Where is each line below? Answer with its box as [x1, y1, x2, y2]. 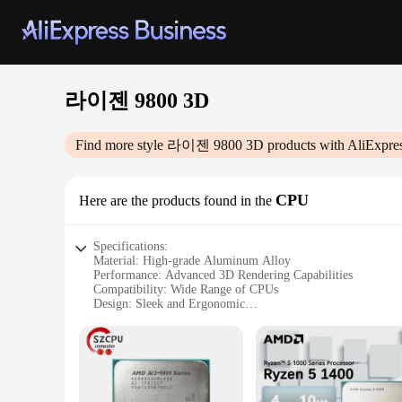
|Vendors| [93, 369, 139, 382]
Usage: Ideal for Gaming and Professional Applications [93, 311, 373, 325]
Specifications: [93, 240, 168, 253]
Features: [93, 354, 139, 368]
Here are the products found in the [79, 193, 272, 208]
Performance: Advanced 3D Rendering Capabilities [93, 268, 353, 282]
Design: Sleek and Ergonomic [93, 297, 245, 310]
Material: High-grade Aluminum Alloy [93, 254, 291, 267]
